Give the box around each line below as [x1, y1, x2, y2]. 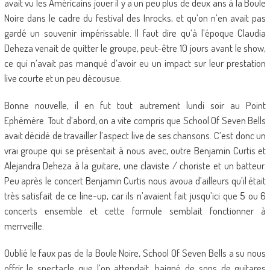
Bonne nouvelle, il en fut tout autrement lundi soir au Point [4, 99, 266, 111]
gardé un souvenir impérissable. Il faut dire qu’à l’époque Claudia [4, 27, 266, 39]
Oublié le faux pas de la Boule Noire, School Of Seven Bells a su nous [4, 246, 266, 259]
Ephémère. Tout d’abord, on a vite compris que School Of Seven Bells [4, 114, 266, 127]
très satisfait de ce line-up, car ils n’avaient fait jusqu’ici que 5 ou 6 [4, 189, 266, 202]
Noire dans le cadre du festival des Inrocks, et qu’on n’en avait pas [4, 11, 266, 24]
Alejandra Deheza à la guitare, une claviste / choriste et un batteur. [4, 159, 266, 172]
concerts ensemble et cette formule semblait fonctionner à [4, 204, 266, 217]
